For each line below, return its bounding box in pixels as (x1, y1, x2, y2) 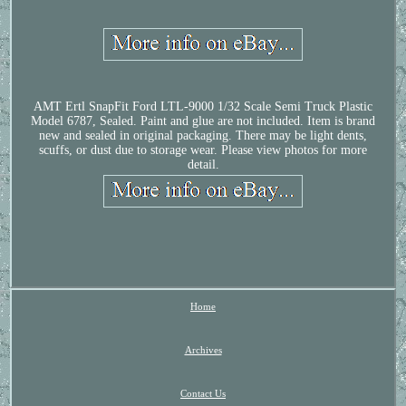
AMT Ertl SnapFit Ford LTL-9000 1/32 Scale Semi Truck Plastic (34, 99, 372, 113)
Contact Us (180, 387, 226, 399)
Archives (184, 343, 222, 355)
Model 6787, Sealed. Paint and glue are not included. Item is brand (31, 113, 375, 128)
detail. (187, 157, 219, 171)
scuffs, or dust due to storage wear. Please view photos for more (39, 142, 367, 157)
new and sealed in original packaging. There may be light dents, (39, 128, 367, 142)
